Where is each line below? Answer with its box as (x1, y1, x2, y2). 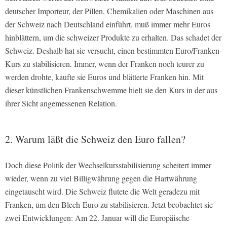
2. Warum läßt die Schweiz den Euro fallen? (5, 132, 185, 146)
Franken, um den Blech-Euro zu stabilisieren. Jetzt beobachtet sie (5, 199, 213, 210)
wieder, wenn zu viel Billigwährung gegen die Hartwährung (5, 172, 197, 183)
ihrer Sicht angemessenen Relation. (5, 97, 117, 108)
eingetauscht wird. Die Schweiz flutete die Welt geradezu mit (5, 185, 200, 197)
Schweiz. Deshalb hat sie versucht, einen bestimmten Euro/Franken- (5, 45, 222, 56)
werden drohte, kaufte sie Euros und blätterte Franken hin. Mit (5, 71, 204, 82)
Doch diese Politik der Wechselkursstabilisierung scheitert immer (5, 159, 211, 170)
